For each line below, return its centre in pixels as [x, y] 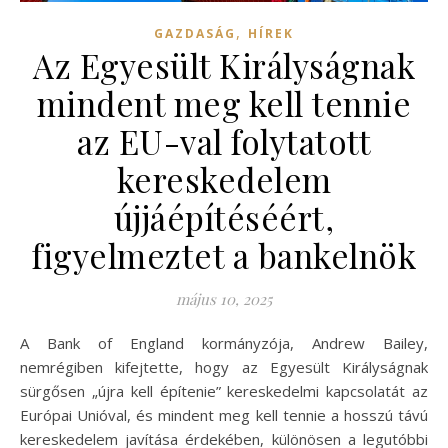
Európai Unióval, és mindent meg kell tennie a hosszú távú [224, 414]
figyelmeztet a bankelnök [224, 254]
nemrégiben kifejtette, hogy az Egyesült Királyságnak [224, 366]
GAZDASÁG [195, 33]
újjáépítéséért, [224, 216]
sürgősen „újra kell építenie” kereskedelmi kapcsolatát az [224, 390]
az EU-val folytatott [224, 140]
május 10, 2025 [224, 298]
